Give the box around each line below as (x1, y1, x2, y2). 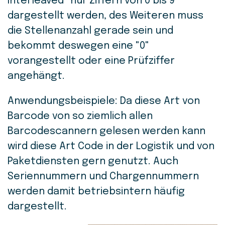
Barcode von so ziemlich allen (8, 111, 153, 122)
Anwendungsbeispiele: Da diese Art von (8, 96, 200, 107)
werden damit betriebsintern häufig (8, 186, 185, 197)
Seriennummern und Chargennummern (8, 171, 199, 182)
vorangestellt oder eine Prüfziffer (8, 56, 175, 67)
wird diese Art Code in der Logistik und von (8, 141, 214, 152)
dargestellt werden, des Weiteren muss (8, 11, 203, 22)
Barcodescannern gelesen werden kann (8, 126, 205, 137)
